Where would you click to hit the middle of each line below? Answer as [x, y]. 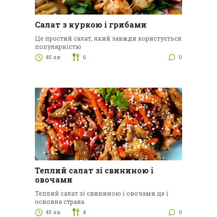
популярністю [58, 47]
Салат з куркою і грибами [91, 25]
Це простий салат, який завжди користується [108, 39]
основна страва [59, 202]
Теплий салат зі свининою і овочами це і [101, 194]
